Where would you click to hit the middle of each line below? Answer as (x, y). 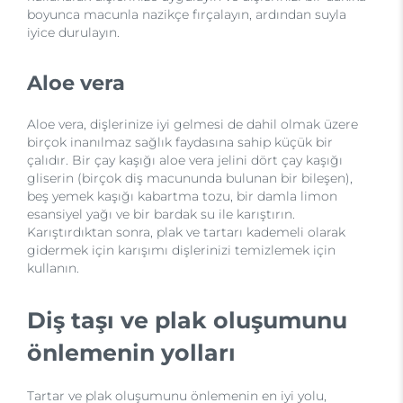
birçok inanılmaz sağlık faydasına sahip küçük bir (180, 143)
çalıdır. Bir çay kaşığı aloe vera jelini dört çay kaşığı (185, 161)
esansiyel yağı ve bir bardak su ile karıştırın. (161, 215)
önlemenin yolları (131, 353)
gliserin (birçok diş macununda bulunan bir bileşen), (190, 179)
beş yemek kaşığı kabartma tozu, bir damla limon (182, 197)
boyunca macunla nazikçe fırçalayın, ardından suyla (187, 15)
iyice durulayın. (73, 33)
